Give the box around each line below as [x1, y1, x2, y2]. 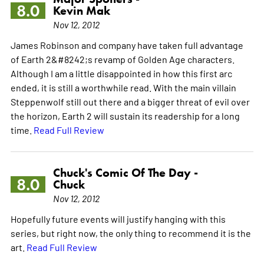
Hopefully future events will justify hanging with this [10, 212, 226, 225]
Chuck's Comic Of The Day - [52, 165, 198, 180]
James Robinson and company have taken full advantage [10, 38, 243, 51]
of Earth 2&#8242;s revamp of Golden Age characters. [10, 52, 235, 65]
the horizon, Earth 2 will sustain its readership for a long [10, 109, 240, 121]
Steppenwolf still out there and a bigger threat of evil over [10, 95, 250, 107]
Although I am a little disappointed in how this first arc [10, 67, 232, 79]
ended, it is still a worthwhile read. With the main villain [10, 81, 236, 93]
